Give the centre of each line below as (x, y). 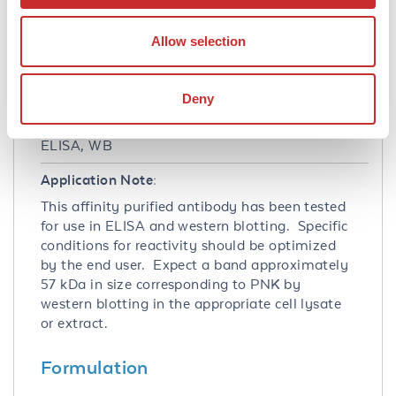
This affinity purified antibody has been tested (194, 206)
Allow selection (198, 41)
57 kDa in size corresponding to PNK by (171, 284)
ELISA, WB (77, 145)
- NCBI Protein (171, 27)
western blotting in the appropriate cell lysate (191, 303)
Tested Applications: (108, 118)
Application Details (125, 83)
